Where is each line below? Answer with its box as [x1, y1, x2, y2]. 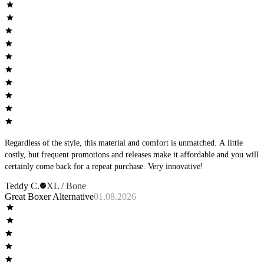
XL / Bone [47, 181, 86, 192]
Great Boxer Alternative [5, 192, 94, 202]
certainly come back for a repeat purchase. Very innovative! [148, 162, 203, 171]
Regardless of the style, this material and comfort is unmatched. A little [5, 138, 219, 148]
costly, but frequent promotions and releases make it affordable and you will [5, 150, 259, 160]
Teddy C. [5, 181, 39, 192]
